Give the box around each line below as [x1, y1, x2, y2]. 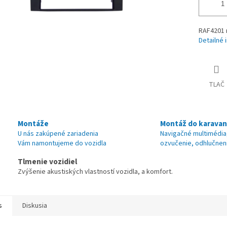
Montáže [18, 118, 49, 130]
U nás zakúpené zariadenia [18, 129, 98, 139]
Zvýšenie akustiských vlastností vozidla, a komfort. [18, 167, 173, 177]
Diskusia [22, 201, 47, 211]
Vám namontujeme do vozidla [18, 138, 106, 149]
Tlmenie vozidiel [18, 156, 77, 168]
